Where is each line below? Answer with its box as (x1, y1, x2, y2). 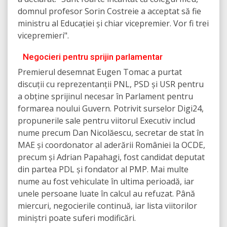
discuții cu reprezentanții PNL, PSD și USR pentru (18, 79, 204, 90)
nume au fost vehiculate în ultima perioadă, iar (18, 176, 194, 187)
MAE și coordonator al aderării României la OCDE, (18, 139, 205, 151)
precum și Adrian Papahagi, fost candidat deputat (18, 152, 205, 163)
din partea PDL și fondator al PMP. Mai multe (18, 164, 188, 175)
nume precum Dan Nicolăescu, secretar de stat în (18, 127, 204, 139)
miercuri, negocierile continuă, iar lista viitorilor (18, 200, 197, 212)
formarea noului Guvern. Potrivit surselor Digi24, (18, 103, 204, 115)
